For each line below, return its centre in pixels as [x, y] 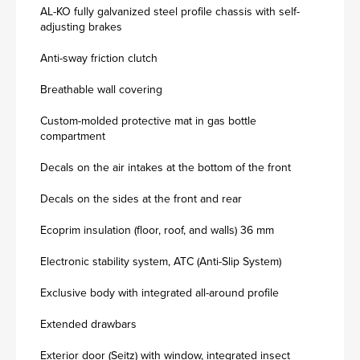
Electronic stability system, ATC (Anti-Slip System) [161, 262]
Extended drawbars [88, 324]
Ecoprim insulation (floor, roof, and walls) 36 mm [157, 230]
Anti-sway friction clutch [99, 58]
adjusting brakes [81, 27]
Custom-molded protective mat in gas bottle [148, 121]
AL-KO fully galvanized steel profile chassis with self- [170, 12]
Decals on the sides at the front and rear [141, 199]
